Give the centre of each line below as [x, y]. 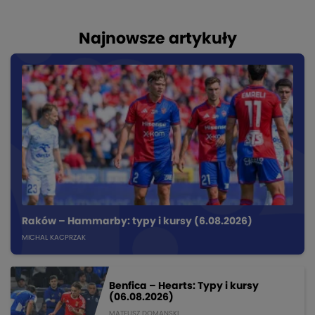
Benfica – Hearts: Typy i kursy [184, 286]
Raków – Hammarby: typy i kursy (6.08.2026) [137, 222]
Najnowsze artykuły [157, 39]
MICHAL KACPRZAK [54, 238]
